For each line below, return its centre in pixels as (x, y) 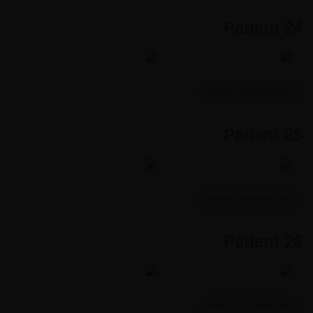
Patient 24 (263, 27)
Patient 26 (263, 241)
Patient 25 (263, 134)
